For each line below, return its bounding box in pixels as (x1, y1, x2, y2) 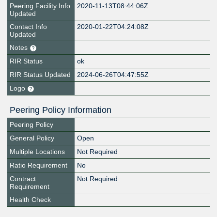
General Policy (10, 134, 54, 142)
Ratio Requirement (10, 161, 67, 170)
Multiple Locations (10, 148, 65, 156)
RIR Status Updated (10, 71, 71, 79)
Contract (10, 175, 36, 183)
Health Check (10, 196, 51, 204)
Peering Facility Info (10, 2, 70, 10)
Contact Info (10, 23, 47, 31)
